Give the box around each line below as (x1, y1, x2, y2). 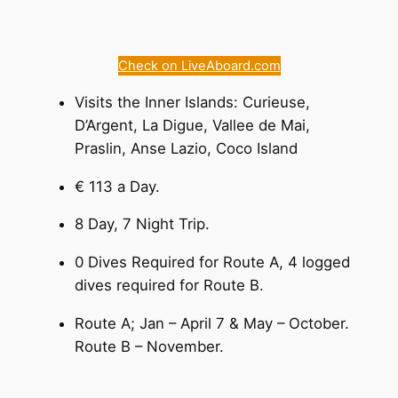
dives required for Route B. (74, 276, 264, 295)
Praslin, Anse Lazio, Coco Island (74, 139, 298, 157)
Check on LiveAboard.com (117, 57, 281, 74)
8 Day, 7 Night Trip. (74, 215, 210, 234)
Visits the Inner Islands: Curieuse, (74, 92, 310, 111)
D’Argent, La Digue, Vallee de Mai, (74, 115, 310, 134)
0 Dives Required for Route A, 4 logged (74, 253, 350, 272)
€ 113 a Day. (74, 177, 160, 195)
